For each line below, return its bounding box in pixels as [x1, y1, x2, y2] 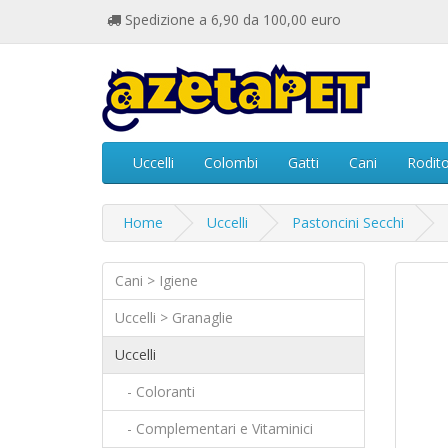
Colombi [204, 153, 258, 172]
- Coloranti [115, 382, 195, 401]
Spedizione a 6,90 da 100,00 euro [121, 10, 341, 29]
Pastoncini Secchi [292, 213, 404, 232]
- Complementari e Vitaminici [115, 419, 313, 438]
